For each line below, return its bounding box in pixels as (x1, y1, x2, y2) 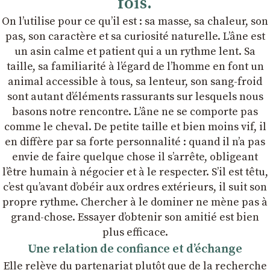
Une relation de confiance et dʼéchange (28, 242, 242, 257)
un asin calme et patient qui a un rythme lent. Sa (14, 45, 256, 58)
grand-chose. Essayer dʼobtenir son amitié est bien (11, 210, 259, 224)
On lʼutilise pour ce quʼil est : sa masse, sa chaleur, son (2, 14, 268, 28)
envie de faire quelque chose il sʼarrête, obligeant (12, 150, 258, 164)
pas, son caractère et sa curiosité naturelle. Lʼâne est (5, 30, 265, 43)
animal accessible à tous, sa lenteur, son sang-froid (8, 75, 262, 89)
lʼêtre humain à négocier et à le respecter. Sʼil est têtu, (2, 165, 268, 179)
